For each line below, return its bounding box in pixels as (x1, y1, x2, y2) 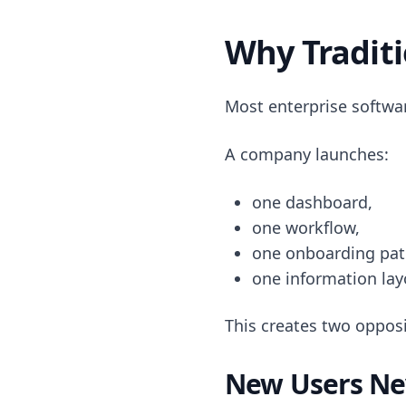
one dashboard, (251, 190, 372, 213)
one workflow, (251, 216, 360, 238)
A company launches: (225, 142, 389, 165)
